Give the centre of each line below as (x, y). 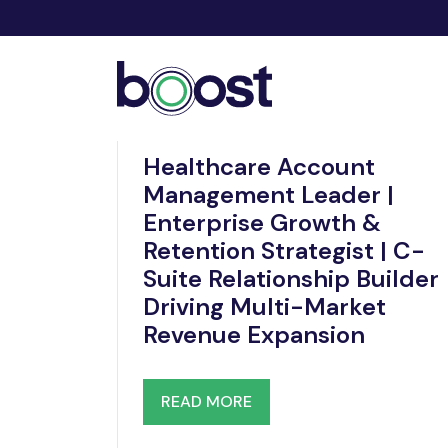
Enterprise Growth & (262, 222)
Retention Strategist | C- (284, 250)
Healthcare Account (259, 166)
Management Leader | (268, 194)
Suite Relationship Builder (291, 278)
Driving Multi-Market (264, 306)
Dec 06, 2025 (395, 127)
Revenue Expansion (254, 334)
